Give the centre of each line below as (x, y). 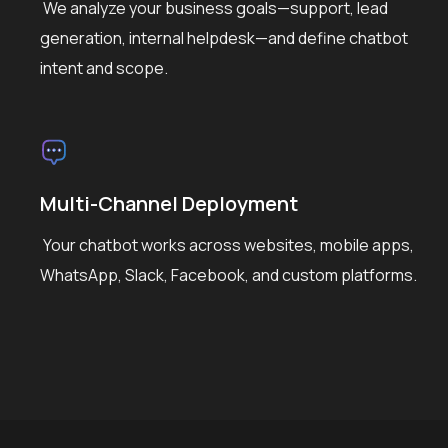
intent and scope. (104, 67)
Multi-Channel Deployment (169, 203)
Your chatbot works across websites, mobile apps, (227, 244)
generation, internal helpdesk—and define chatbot (224, 37)
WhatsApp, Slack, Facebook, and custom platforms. (228, 274)
